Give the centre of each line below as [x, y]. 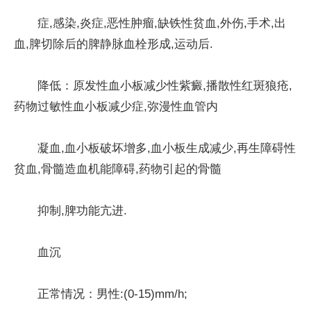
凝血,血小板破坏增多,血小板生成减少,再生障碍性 [167, 148]
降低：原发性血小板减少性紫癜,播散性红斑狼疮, [165, 85]
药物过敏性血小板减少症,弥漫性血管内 [116, 106]
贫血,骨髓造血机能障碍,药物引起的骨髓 [118, 169]
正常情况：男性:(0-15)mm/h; [112, 294]
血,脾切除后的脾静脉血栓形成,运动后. [114, 44]
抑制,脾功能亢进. [82, 210]
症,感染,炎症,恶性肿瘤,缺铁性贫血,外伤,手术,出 [162, 23]
